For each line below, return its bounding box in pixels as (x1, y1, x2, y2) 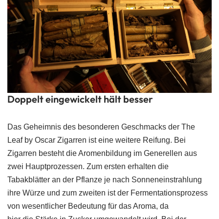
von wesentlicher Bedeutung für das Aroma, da (7, 202, 169, 210)
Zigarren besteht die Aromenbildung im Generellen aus (7, 149, 197, 157)
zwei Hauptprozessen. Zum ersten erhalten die (7, 162, 169, 171)
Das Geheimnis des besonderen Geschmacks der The (7, 123, 195, 131)
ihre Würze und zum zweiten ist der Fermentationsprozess (7, 189, 208, 197)
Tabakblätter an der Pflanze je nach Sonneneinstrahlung (7, 175, 202, 184)
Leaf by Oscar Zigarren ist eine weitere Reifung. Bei (7, 136, 186, 144)
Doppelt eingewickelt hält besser (7, 93, 153, 105)
